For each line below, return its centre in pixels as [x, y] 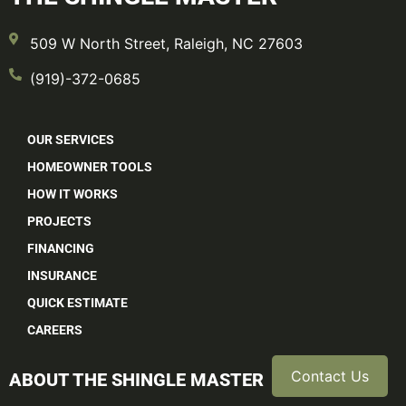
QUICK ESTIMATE [77, 302]
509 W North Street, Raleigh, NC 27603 [166, 43]
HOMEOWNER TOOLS [90, 166]
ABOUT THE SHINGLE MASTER [136, 379]
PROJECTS [59, 221]
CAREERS [55, 329]
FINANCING [61, 248]
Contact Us [330, 376]
